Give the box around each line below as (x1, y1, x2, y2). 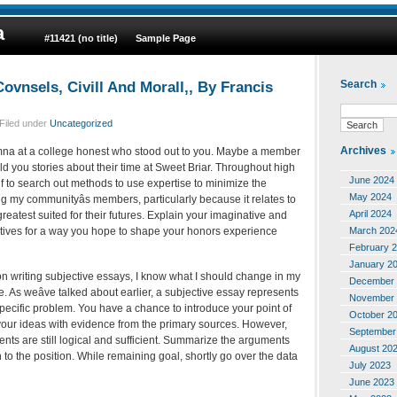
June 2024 (349, 174, 394, 185)
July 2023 (349, 359, 391, 370)
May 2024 (349, 191, 392, 202)
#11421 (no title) (44, 33, 118, 43)
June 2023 (349, 376, 394, 387)
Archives (340, 144, 386, 158)
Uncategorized (50, 117, 113, 128)
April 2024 (349, 207, 392, 219)
